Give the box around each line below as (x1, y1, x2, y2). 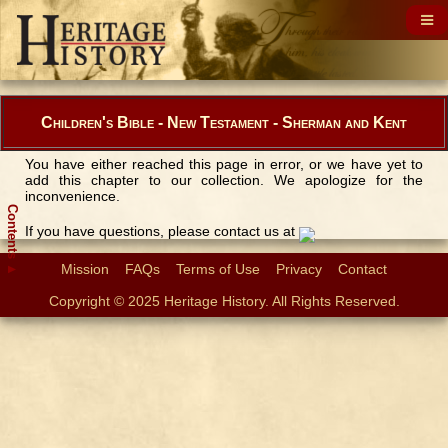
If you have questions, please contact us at (25, 223, 299, 239)
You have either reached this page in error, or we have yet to (25, 156, 423, 172)
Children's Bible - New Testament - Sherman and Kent (41, 114, 407, 131)
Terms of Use (176, 261, 260, 278)
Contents (5, 204, 20, 263)
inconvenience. (25, 188, 120, 204)
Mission (61, 261, 109, 278)
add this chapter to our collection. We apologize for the (25, 172, 423, 188)
